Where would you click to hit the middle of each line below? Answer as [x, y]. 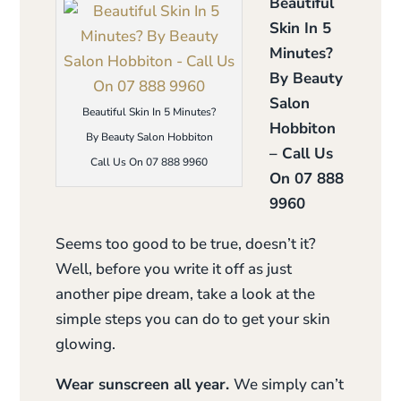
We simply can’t [289, 384]
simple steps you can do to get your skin [193, 319]
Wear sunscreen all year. [145, 384]
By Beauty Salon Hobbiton [149, 137]
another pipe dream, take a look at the [186, 294]
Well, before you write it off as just [174, 269]
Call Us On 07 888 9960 [149, 162]
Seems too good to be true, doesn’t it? [186, 244]
